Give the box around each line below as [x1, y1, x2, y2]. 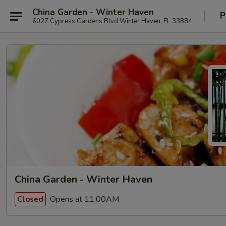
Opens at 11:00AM [48, 193, 119, 205]
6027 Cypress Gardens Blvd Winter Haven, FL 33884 [32, 16, 192, 26]
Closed [17, 194, 43, 204]
